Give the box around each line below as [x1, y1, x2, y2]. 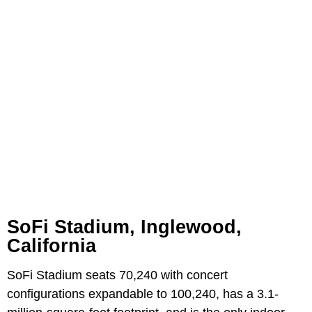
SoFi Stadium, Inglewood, [7, 216, 242, 237]
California [7, 235, 96, 256]
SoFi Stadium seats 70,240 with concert [7, 267, 228, 282]
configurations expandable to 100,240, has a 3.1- [7, 286, 279, 301]
